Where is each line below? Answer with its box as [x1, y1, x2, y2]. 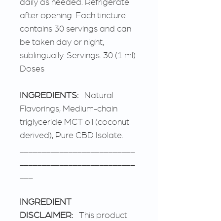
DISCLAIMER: [20, 210, 73, 220]
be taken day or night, [20, 37, 104, 46]
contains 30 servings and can [20, 24, 131, 33]
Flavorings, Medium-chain [20, 104, 117, 113]
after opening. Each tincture [20, 10, 126, 20]
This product [73, 210, 127, 220]
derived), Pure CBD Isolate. [20, 130, 123, 140]
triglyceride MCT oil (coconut [20, 117, 129, 126]
